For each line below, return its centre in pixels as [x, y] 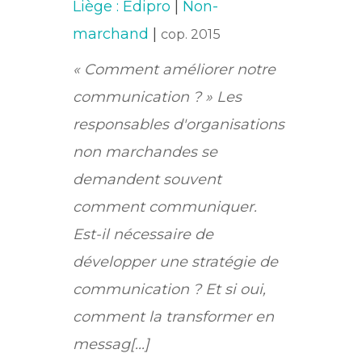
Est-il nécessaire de [143, 234]
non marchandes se [145, 152]
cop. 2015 [191, 34]
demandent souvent [147, 179]
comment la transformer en [174, 317]
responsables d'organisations [179, 124]
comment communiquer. [165, 207]
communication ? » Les [158, 97]
